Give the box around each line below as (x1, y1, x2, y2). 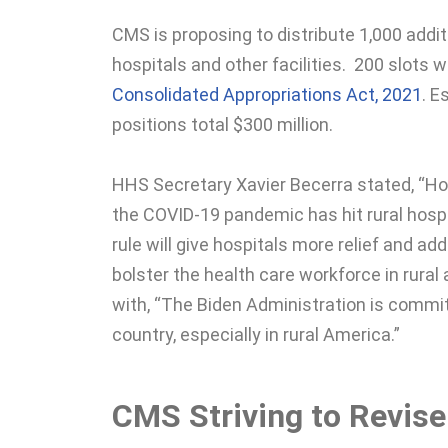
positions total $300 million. (112, 113, 333, 135)
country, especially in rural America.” (112, 323, 400, 345)
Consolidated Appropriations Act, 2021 (112, 83, 422, 105)
